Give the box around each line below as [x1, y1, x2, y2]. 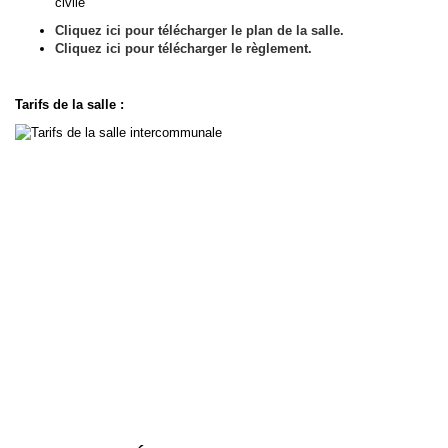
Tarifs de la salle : [15, 97, 128, 112]
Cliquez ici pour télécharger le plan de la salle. [55, 23, 344, 38]
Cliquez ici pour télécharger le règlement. [55, 41, 312, 56]
